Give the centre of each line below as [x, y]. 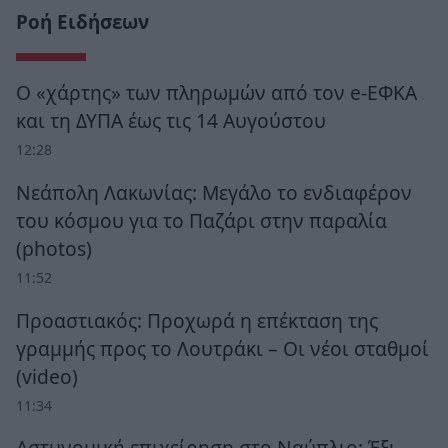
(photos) [54, 248]
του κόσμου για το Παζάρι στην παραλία [201, 220]
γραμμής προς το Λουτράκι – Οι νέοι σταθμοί [222, 348]
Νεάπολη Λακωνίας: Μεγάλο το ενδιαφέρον [214, 192]
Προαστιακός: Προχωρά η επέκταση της [197, 320]
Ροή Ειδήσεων [82, 22]
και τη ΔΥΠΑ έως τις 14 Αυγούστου [171, 120]
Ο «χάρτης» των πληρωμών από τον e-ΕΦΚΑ [216, 92]
